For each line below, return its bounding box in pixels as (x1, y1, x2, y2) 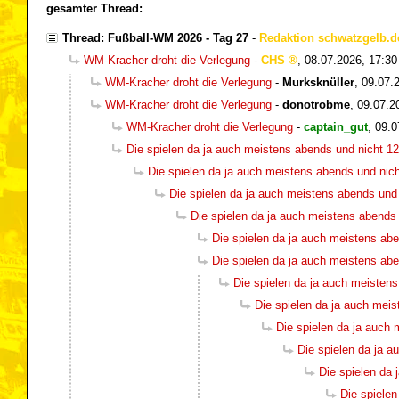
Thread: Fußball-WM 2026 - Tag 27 (62, 30, 248, 45)
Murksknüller (282, 75, 354, 89)
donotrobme (282, 97, 350, 111)
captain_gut (304, 119, 368, 134)
